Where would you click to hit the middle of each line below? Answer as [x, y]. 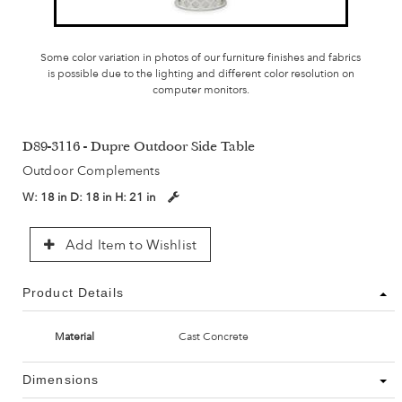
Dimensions [61, 380]
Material [74, 337]
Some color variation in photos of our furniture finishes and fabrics [201, 58]
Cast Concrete [213, 337]
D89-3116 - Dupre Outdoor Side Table [139, 149]
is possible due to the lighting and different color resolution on [201, 74]
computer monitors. [201, 90]
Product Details [73, 293]
